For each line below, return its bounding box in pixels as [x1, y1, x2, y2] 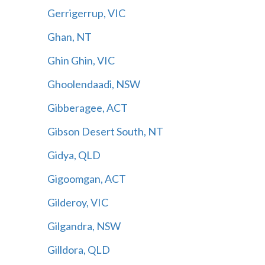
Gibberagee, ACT [47, 101, 128, 114]
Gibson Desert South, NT [47, 124, 163, 138]
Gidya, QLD [47, 148, 101, 161]
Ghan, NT [47, 30, 92, 43]
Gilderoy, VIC [47, 195, 108, 209]
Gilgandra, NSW [47, 219, 121, 232]
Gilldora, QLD [47, 243, 110, 256]
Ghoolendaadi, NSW [47, 77, 140, 91]
